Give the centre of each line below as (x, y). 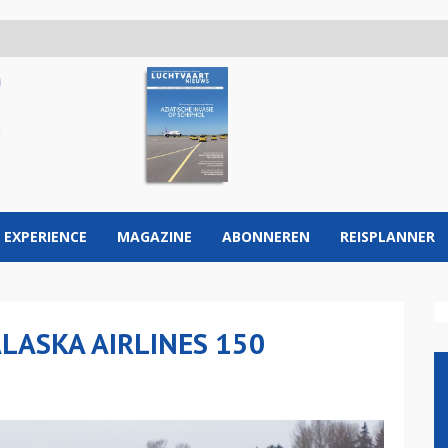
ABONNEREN (266, 236)
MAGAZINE (154, 236)
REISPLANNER (387, 236)
